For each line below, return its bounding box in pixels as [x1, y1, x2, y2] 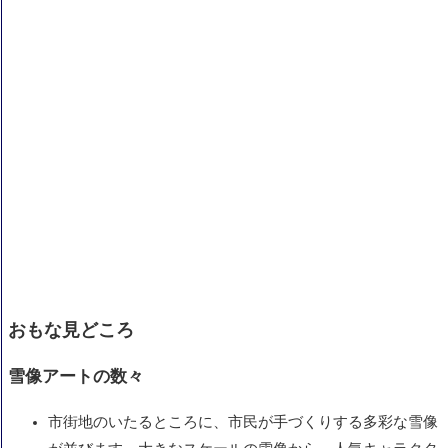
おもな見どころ [8, 320, 134, 341]
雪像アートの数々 [8, 367, 144, 387]
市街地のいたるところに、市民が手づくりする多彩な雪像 [48, 414, 438, 431]
